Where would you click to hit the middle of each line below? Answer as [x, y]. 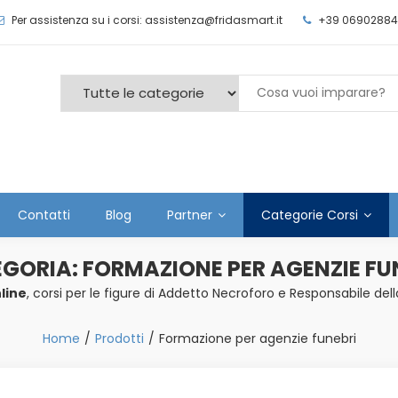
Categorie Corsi [310, 215]
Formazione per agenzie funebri [257, 339]
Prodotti [119, 339]
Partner [190, 215]
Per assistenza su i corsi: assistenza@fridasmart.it [147, 20]
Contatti [44, 215]
